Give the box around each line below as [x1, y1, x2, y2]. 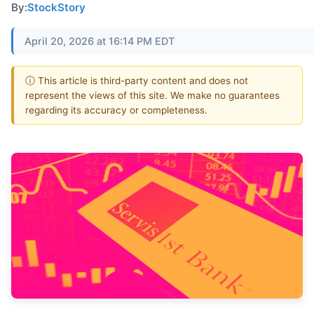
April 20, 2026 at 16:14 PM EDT [25, 34, 175, 47]
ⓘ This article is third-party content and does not [25, 74, 248, 86]
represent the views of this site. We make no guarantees [25, 89, 280, 101]
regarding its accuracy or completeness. [25, 104, 207, 116]
